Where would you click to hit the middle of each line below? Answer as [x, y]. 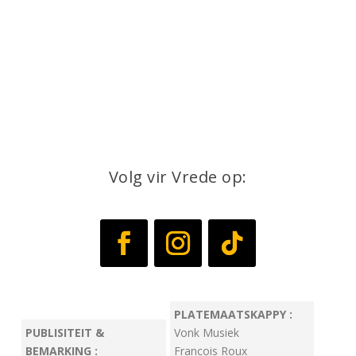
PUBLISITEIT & [65, 333]
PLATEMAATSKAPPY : [233, 315]
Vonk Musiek [206, 333]
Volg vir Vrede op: [178, 177]
